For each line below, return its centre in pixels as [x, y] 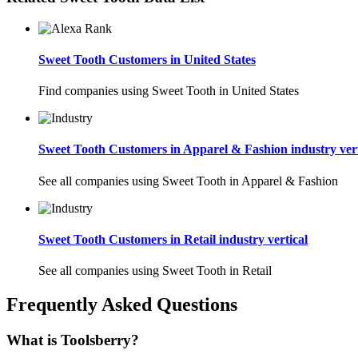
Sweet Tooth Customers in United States [147, 59]
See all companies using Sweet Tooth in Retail [155, 271]
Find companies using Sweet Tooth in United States [169, 91]
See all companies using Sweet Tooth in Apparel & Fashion [188, 181]
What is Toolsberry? [73, 340]
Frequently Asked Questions [122, 305]
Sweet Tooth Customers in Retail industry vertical [173, 239]
